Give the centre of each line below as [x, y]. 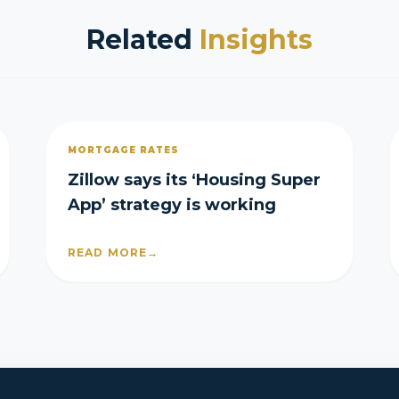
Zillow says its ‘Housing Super [194, 180]
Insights [256, 40]
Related [143, 40]
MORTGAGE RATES [123, 150]
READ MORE [107, 252]
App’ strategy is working [171, 205]
